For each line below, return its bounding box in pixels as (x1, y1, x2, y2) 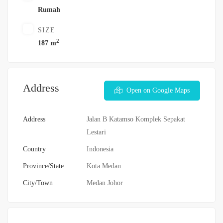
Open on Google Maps (126, 87, 190, 95)
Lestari (87, 128, 106, 136)
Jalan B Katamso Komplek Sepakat (87, 115, 185, 123)
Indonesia (87, 145, 113, 153)
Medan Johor (87, 179, 123, 187)
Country (23, 145, 46, 153)
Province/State (23, 162, 64, 170)
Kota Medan (87, 162, 121, 170)
